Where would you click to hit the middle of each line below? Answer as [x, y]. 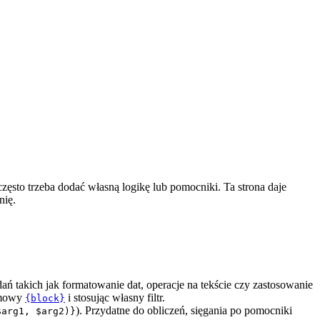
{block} [45, 298]
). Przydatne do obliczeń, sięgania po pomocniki [184, 310]
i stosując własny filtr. [115, 297]
